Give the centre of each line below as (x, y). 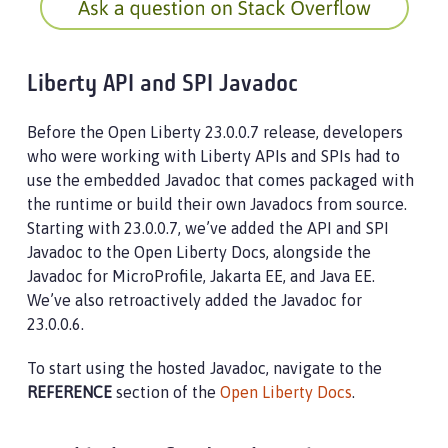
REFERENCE (69, 392)
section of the (166, 392)
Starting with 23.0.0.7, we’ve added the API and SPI (208, 228)
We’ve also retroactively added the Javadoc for (194, 300)
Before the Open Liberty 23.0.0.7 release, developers (215, 132)
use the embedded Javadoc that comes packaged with (220, 180)
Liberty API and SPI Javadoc (162, 85)
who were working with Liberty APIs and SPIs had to (213, 156)
